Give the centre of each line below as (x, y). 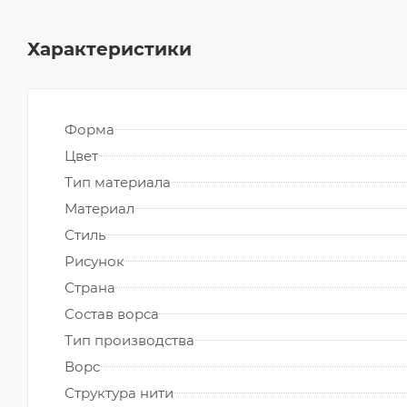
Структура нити (119, 392)
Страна (90, 287)
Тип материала (118, 182)
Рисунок (94, 261)
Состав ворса (112, 313)
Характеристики (109, 49)
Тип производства (129, 340)
